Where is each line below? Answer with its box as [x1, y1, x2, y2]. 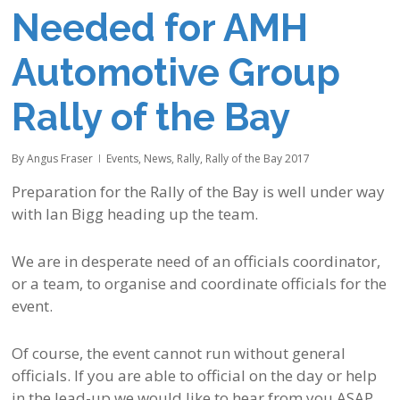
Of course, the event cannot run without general [12, 343, 346, 364]
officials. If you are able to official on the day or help [12, 365, 378, 387]
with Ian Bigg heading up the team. [12, 204, 259, 225]
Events [106, 151, 139, 167]
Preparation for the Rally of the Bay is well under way [12, 181, 386, 203]
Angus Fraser [27, 151, 94, 167]
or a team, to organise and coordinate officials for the [12, 273, 387, 295]
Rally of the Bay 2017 [205, 151, 311, 167]
